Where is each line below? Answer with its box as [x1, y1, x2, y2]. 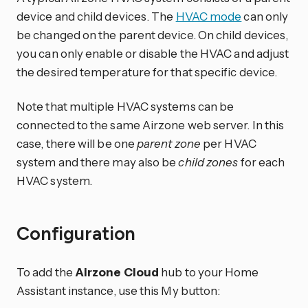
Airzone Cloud [74, 265, 159, 280]
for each [238, 154, 285, 169]
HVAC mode [175, 8, 242, 23]
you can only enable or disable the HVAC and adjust [16, 45, 289, 60]
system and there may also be [16, 154, 179, 169]
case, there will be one [16, 135, 137, 151]
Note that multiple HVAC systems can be [16, 98, 234, 113]
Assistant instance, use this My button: [16, 283, 221, 298]
